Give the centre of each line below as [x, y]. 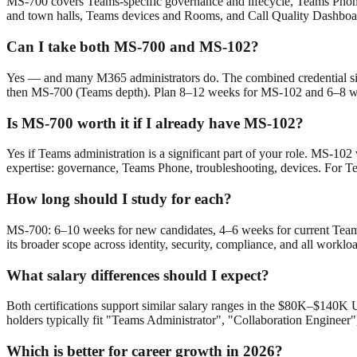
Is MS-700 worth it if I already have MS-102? [155, 123]
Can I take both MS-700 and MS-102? [133, 47]
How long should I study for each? [119, 199]
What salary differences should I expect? [138, 275]
